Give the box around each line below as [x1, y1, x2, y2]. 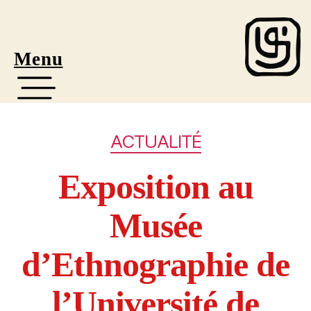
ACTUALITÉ [110, 130, 201, 152]
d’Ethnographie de [22, 245, 289, 285]
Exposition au [58, 167, 253, 207]
